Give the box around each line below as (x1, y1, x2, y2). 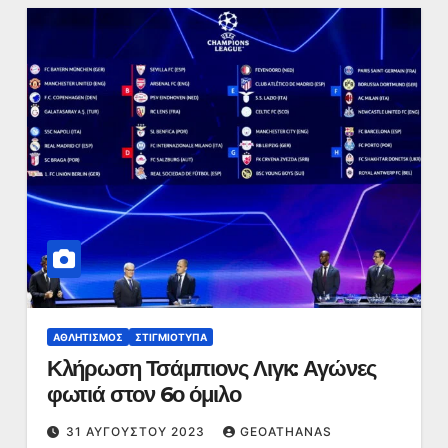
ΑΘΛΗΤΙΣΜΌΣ (52, 331, 123, 343)
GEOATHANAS (239, 424, 332, 439)
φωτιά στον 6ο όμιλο (46, 381, 241, 408)
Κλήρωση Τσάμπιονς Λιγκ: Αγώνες (46, 355, 376, 382)
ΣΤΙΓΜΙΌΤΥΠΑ (134, 331, 207, 343)
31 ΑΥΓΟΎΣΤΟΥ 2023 (65, 424, 209, 439)
